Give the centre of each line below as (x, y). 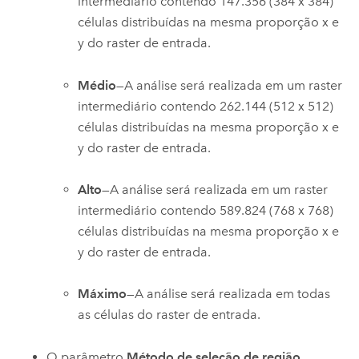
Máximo (103, 294)
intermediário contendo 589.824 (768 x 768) (206, 210)
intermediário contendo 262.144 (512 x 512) (206, 106)
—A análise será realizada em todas (229, 294)
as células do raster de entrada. (169, 315)
